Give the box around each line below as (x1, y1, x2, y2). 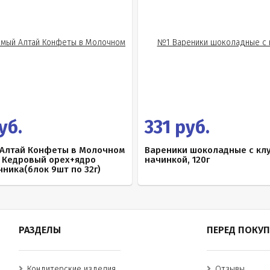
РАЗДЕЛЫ (18, 224, 61, 236)
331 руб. (145, 116, 210, 138)
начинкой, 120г (145, 154, 210, 165)
